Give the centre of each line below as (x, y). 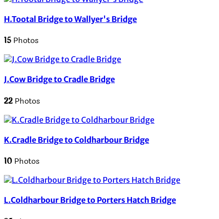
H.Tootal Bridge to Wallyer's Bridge (70, 19)
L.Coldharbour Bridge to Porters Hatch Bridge (90, 200)
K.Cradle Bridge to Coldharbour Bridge (77, 140)
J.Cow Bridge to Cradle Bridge (59, 79)
